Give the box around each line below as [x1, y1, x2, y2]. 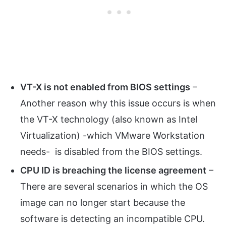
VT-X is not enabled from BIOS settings [20, 81, 190, 92]
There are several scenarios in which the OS [20, 181, 208, 192]
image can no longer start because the [20, 197, 185, 208]
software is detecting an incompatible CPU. [20, 213, 205, 224]
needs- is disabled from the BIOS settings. [20, 146, 202, 157]
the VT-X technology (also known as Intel [20, 114, 197, 125]
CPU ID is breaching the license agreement [20, 164, 206, 176]
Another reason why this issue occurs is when [20, 97, 216, 108]
